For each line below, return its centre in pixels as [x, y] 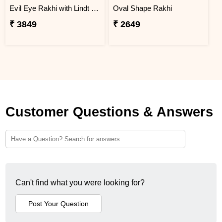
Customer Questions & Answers [110, 112]
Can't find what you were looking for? [80, 182]
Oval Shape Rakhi [142, 8]
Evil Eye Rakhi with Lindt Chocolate [95, 8]
